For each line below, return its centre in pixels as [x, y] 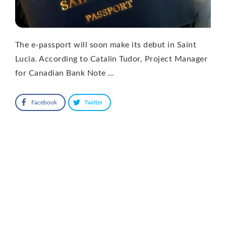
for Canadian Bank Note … [65, 73]
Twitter [93, 102]
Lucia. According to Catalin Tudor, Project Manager [111, 59]
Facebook [44, 102]
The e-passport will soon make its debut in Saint [106, 45]
